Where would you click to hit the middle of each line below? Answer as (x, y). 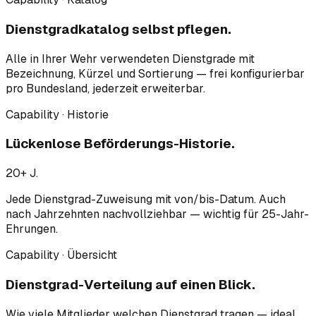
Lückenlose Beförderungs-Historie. (120, 144)
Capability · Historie (57, 114)
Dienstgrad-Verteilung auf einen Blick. (130, 284)
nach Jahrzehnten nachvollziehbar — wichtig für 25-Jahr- (157, 214)
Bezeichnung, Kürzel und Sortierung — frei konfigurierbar (155, 73)
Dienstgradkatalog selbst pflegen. (119, 29)
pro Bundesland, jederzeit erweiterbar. (105, 88)
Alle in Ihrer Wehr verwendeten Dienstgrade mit (130, 59)
